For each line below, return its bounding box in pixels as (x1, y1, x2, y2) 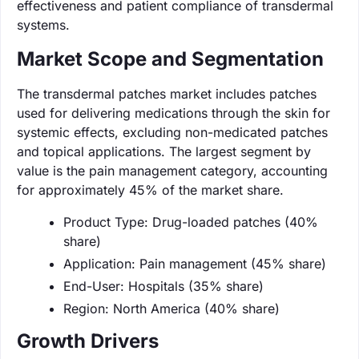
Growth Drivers (17, 329, 159, 353)
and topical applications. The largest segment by (17, 143, 311, 159)
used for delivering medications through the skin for (17, 104, 330, 121)
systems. (17, 16, 70, 33)
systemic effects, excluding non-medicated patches (17, 123, 328, 140)
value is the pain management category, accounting (17, 162, 328, 179)
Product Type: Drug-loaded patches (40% (63, 213, 318, 230)
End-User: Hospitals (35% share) (63, 277, 264, 294)
